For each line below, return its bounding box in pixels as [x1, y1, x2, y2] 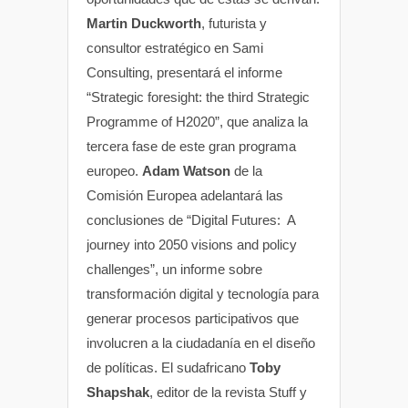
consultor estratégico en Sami [87, 39, 263, 56]
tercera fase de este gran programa [87, 138, 296, 154]
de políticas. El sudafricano [87, 359, 250, 375]
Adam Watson [142, 162, 230, 178]
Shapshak [87, 383, 149, 400]
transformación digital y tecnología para [87, 285, 319, 301]
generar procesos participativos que [87, 310, 299, 326]
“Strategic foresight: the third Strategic [87, 88, 310, 105]
